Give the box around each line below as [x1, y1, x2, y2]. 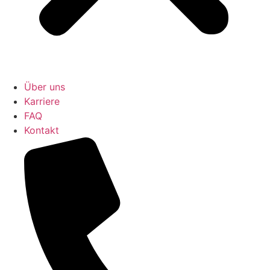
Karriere [24, 95, 60, 107]
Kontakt [24, 124, 59, 136]
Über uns [24, 81, 65, 93]
